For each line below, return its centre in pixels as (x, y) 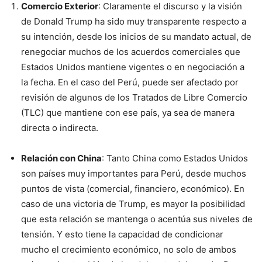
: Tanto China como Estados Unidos (175, 158)
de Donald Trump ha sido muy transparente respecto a (134, 21)
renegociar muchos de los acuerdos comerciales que (131, 52)
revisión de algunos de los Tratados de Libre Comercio (134, 97)
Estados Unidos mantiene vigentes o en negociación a (133, 67)
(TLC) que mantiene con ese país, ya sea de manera (128, 113)
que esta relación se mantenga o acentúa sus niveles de (137, 219)
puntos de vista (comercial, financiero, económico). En (133, 189)
